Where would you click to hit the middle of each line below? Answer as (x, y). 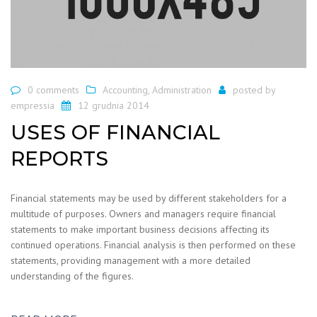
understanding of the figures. (72, 276)
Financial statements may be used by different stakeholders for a (149, 198)
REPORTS (59, 158)
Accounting (125, 90)
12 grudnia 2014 (114, 106)
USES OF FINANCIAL (115, 132)
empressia (33, 106)
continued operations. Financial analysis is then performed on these (153, 244)
